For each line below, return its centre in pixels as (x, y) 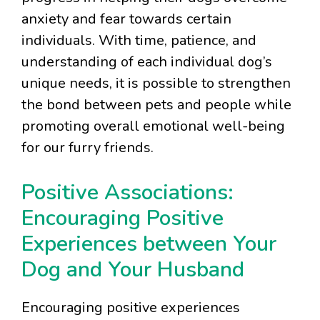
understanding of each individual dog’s (147, 62)
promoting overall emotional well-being (153, 126)
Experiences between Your (149, 244)
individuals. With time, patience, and (139, 41)
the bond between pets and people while (156, 105)
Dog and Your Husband (133, 270)
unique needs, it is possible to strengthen (156, 84)
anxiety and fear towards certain (126, 19)
